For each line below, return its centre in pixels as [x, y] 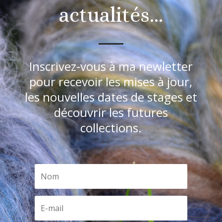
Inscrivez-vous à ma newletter [111, 66]
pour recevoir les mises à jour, [111, 81]
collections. [111, 127]
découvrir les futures [111, 112]
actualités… [111, 15]
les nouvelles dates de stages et [111, 97]
